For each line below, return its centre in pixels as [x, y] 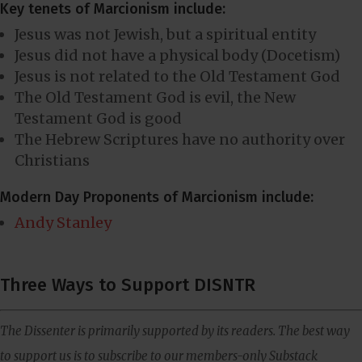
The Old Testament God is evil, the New [155, 97]
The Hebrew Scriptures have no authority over [180, 139]
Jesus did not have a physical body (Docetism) [177, 55]
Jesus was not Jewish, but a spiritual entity [165, 34]
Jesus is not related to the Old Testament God [177, 76]
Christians [52, 160]
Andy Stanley [63, 222]
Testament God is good [98, 118]
